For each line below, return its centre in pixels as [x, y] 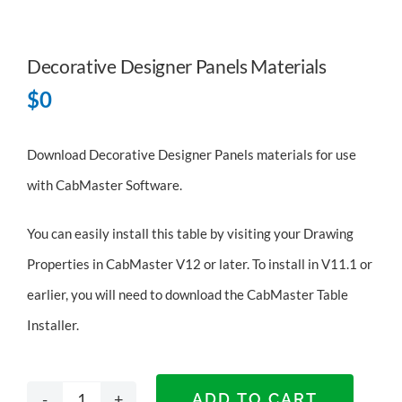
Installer [51, 325]
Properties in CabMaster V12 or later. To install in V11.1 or [199, 264]
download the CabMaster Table [256, 295]
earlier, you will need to [96, 295]
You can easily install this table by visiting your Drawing [190, 234]
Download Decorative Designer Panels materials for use [191, 155]
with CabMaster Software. [104, 185]
